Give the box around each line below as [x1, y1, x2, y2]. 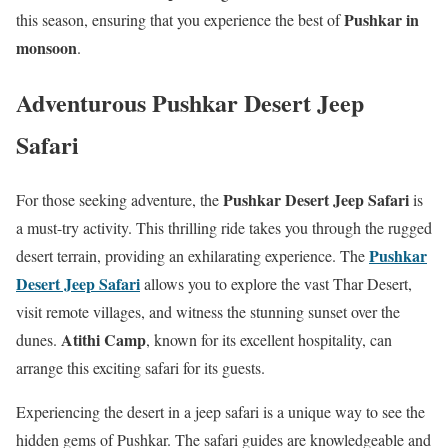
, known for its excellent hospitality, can [146, 328, 392, 350]
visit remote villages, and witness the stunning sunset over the [16, 300, 400, 322]
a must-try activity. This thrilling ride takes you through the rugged [16, 216, 432, 238]
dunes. [16, 328, 61, 350]
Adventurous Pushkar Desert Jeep [16, 84, 364, 120]
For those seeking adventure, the [16, 188, 223, 210]
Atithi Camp [61, 327, 146, 351]
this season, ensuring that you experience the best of [16, 8, 344, 30]
